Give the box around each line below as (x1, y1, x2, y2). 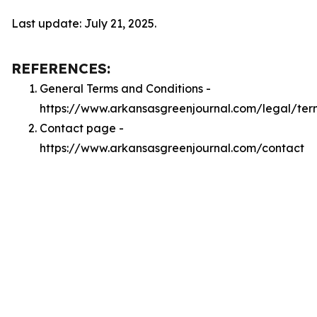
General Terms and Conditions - (40, 81, 211, 96)
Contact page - (40, 121, 124, 135)
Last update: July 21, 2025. (11, 16, 156, 30)
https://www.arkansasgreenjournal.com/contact (40, 141, 304, 155)
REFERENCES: (11, 59, 110, 77)
